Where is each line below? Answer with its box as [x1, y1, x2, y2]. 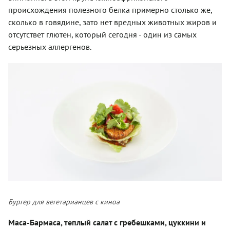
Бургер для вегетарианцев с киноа [8, 197, 120, 206]
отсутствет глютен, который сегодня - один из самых [8, 29, 197, 40]
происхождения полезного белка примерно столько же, [8, 5, 212, 15]
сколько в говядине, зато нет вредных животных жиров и [8, 17, 217, 28]
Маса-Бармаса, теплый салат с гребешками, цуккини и [8, 217, 206, 227]
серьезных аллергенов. [8, 42, 91, 52]
